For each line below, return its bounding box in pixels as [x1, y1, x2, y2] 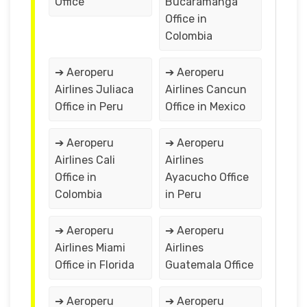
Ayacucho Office [164, 170, 249, 184]
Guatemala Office [164, 258, 254, 271]
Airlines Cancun [164, 82, 247, 96]
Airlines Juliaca [55, 82, 134, 96]
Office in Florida [55, 258, 134, 271]
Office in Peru [55, 99, 123, 113]
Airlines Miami [55, 241, 125, 254]
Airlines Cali [55, 153, 115, 167]
